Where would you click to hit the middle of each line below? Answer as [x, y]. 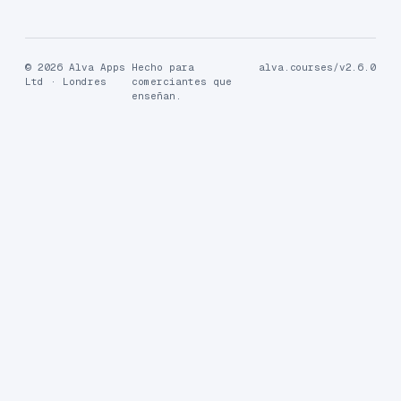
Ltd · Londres [66, 82]
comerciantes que [181, 82]
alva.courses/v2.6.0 [317, 68]
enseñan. [156, 96]
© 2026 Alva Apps [75, 68]
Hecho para [162, 68]
